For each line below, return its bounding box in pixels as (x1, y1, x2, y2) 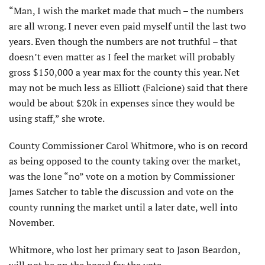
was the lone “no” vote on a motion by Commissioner (9, 169, 235, 183)
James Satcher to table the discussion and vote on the (9, 185, 234, 198)
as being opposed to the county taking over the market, (9, 154, 240, 167)
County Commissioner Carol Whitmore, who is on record (9, 138, 248, 152)
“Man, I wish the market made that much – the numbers (9, 4, 244, 17)
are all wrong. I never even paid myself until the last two (9, 19, 246, 33)
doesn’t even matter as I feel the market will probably (9, 50, 235, 63)
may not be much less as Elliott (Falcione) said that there (9, 80, 248, 94)
